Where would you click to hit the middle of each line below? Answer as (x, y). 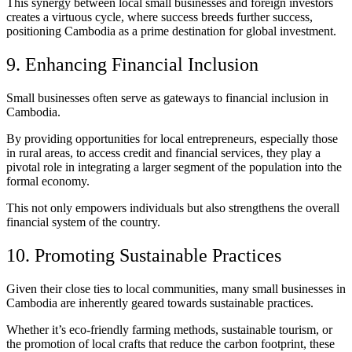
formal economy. (48, 181)
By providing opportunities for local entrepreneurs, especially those (172, 139)
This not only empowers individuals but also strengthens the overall (173, 208)
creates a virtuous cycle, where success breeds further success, (159, 17)
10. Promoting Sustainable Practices (144, 256)
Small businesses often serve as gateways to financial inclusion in (167, 98)
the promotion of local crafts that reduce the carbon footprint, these (170, 344)
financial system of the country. (83, 222)
